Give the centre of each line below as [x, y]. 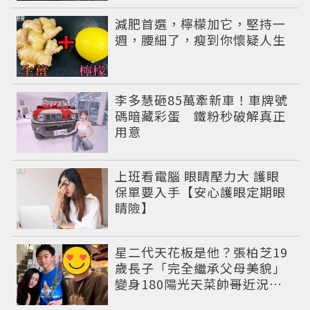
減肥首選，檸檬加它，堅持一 [201, 24]
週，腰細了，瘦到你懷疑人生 [201, 40]
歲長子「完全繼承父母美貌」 [201, 268]
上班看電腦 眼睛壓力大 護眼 [198, 176]
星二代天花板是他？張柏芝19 [202, 252]
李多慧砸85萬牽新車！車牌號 [202, 100]
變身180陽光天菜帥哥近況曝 [199, 284]
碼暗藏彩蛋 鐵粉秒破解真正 [201, 116]
